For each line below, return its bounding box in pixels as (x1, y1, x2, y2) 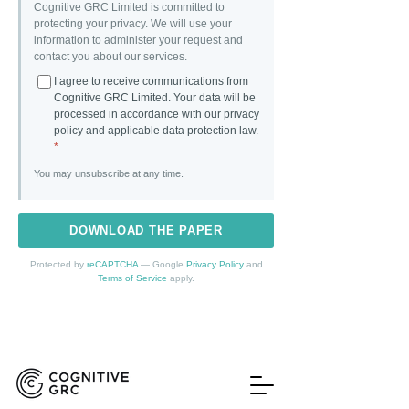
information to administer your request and (34, 34, 243, 47)
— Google (137, 259, 186, 269)
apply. (167, 273, 194, 283)
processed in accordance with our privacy (54, 108, 259, 121)
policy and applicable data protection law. (54, 124, 258, 137)
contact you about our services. (34, 50, 187, 63)
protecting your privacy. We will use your (34, 17, 232, 30)
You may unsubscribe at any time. (34, 168, 184, 179)
